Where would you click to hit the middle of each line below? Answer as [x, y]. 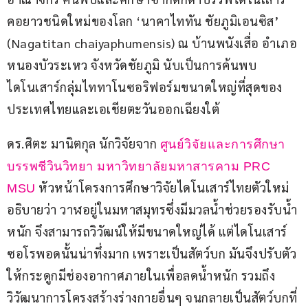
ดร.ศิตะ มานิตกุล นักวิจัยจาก [84, 144]
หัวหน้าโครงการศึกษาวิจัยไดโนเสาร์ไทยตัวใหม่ [164, 188]
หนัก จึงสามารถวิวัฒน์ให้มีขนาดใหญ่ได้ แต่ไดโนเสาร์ [147, 232]
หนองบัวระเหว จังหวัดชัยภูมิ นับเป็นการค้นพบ [132, 65]
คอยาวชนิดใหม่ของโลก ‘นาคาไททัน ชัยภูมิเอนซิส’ [145, 21]
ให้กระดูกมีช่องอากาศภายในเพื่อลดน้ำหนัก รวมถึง [141, 276]
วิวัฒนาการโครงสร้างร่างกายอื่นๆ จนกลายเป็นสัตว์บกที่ [152, 298]
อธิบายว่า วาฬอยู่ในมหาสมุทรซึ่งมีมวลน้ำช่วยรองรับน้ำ [152, 210]
